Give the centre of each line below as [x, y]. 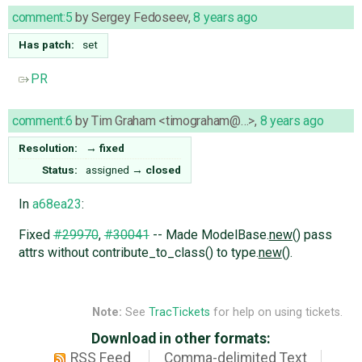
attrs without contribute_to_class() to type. [138, 252]
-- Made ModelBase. [209, 234]
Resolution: [48, 147]
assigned [107, 169]
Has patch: [47, 44]
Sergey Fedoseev [140, 17]
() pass [312, 234]
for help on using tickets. [276, 313]
